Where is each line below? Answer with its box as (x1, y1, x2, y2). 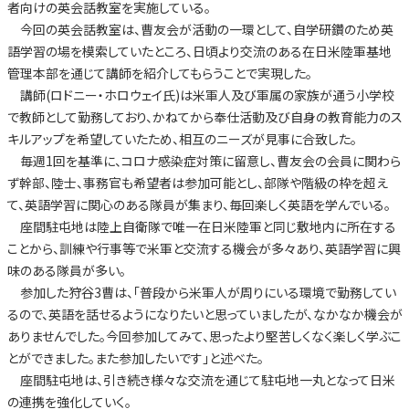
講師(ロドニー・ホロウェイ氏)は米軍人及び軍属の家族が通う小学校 (6, 86, 394, 105)
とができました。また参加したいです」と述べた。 (6, 349, 264, 368)
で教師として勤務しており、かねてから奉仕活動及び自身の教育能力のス (6, 108, 403, 127)
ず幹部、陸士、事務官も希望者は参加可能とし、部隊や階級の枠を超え (6, 173, 388, 193)
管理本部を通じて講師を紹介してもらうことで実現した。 (6, 64, 312, 83)
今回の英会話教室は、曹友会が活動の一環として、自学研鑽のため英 (6, 20, 393, 39)
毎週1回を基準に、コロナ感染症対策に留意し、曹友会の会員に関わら (6, 152, 401, 171)
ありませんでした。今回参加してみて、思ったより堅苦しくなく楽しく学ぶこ (6, 327, 402, 346)
